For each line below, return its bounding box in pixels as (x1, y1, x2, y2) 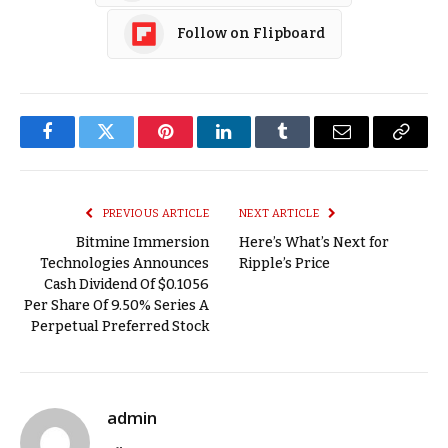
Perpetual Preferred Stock (31, 317, 209, 335)
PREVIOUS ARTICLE (100, 206, 209, 220)
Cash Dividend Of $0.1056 (44, 275, 209, 293)
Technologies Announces (40, 254, 209, 272)
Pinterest (163, 137, 227, 156)
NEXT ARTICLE (239, 206, 322, 220)
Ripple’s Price (239, 254, 330, 272)
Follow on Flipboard (176, 25, 325, 43)
